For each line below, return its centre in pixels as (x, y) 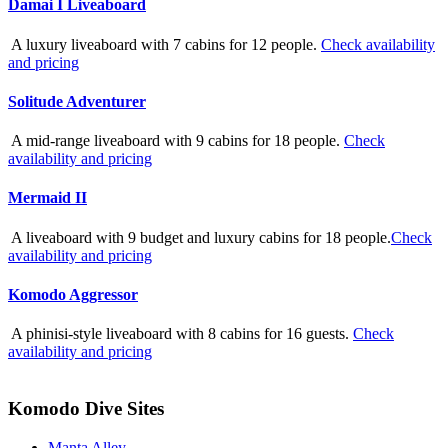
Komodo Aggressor (73, 295)
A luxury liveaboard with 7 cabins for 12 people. (164, 44)
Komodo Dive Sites (86, 408)
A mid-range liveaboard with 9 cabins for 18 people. (176, 141)
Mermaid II (47, 198)
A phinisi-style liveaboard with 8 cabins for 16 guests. (180, 334)
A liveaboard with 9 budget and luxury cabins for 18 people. (199, 237)
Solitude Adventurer (77, 101)
